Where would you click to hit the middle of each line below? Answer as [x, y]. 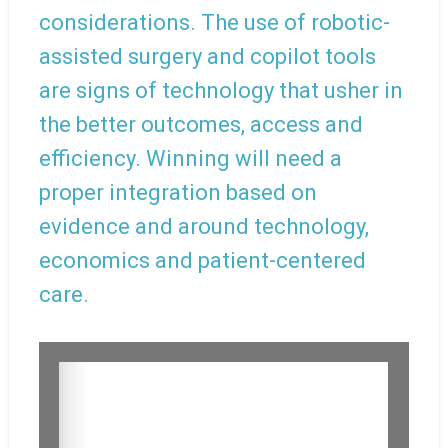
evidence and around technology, [203, 227]
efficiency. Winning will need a [190, 159]
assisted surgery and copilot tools [207, 57]
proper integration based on [177, 193]
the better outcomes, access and [200, 125]
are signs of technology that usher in [220, 91]
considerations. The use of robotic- [214, 23]
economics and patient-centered [202, 261]
